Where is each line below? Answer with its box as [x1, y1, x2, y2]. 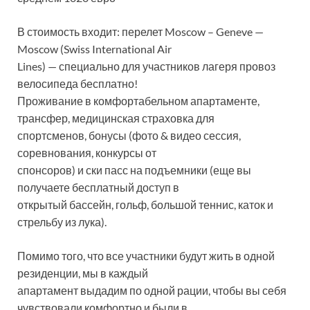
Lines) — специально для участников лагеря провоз [17, 60, 275, 73]
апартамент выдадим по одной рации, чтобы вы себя [17, 284, 286, 297]
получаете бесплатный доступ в [17, 181, 179, 194]
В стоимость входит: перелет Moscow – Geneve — [17, 25, 264, 38]
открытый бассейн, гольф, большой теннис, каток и [17, 198, 273, 211]
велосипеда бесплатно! [17, 77, 138, 90]
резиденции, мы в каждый [17, 266, 148, 280]
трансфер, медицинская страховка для [17, 111, 215, 125]
